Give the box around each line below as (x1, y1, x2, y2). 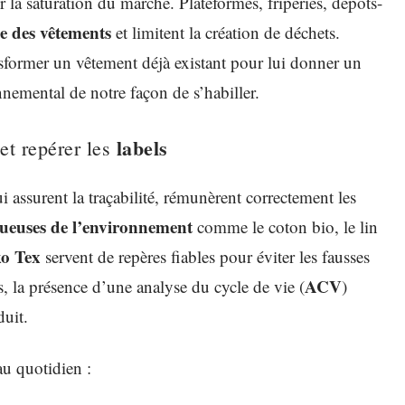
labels (116, 133, 168, 163)
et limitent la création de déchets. (111, 21, 340, 43)
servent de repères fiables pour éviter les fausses (41, 245, 370, 268)
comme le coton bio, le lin (193, 215, 378, 238)
